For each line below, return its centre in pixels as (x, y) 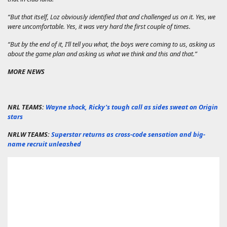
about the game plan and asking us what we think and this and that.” (102, 53)
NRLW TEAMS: (29, 134)
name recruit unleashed (44, 144)
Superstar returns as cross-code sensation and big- (128, 134)
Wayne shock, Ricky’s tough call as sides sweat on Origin (132, 107)
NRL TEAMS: (27, 107)
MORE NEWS (26, 71)
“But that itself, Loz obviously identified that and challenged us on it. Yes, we (111, 16)
